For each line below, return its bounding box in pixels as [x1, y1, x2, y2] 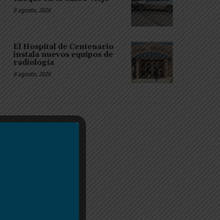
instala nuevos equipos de [13, 50, 113, 60]
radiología [13, 58, 54, 68]
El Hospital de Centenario [13, 42, 113, 52]
